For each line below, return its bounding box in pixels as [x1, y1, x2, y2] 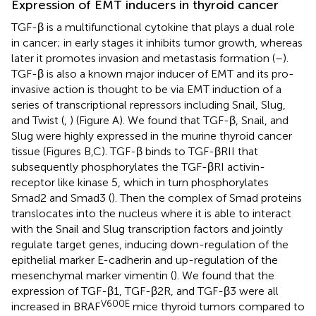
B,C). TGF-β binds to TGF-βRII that [84, 144, 258, 158]
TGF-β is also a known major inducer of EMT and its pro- [11, 66, 294, 80]
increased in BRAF [11, 299, 100, 313]
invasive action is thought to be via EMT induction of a [11, 82, 281, 96]
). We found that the [174, 268, 274, 282]
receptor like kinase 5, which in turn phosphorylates [11, 175, 269, 189]
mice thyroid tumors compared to [130, 299, 305, 313]
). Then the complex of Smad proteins [111, 190, 302, 205]
